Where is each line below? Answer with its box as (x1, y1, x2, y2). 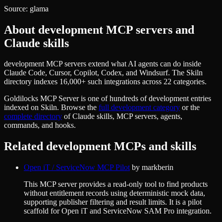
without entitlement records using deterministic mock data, (24, 189, 205, 198)
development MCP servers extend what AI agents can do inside (4, 59, 201, 68)
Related (4, 140, 46, 153)
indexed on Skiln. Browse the (4, 103, 97, 112)
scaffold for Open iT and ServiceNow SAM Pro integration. (24, 207, 212, 216)
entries (189, 94, 211, 103)
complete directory (4, 112, 62, 121)
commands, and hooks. (4, 121, 76, 130)
